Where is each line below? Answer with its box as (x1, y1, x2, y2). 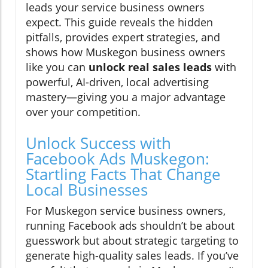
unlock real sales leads (89, 59, 212, 74)
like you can (26, 59, 89, 74)
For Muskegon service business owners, (26, 203, 226, 218)
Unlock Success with (26, 132, 171, 154)
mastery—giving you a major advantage (26, 89, 226, 104)
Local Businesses (26, 178, 148, 200)
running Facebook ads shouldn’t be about (26, 218, 234, 233)
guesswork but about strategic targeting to (26, 233, 239, 248)
